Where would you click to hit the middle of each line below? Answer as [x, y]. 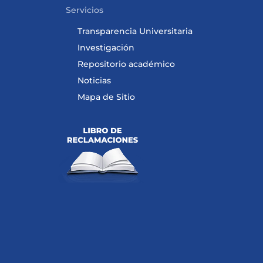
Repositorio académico [126, 64]
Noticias [94, 80]
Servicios [85, 10]
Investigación [106, 48]
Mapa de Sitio [106, 97]
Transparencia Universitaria [135, 31]
